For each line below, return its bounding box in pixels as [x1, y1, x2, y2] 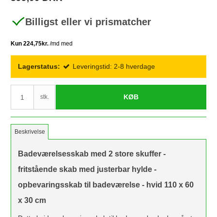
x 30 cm [18, 196, 46, 205]
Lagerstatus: [18, 62, 61, 71]
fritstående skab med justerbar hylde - [18, 165, 157, 174]
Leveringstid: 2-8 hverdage [73, 62, 155, 71]
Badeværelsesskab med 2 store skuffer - [18, 150, 166, 158]
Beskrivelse [14, 128, 45, 136]
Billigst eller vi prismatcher [25, 16, 152, 27]
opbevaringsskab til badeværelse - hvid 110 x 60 [18, 181, 194, 189]
